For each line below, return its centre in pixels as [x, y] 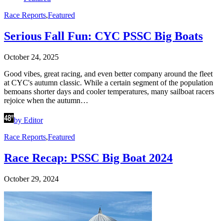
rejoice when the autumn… [46, 101]
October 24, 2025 [31, 57]
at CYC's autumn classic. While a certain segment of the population [109, 83]
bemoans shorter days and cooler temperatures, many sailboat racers [109, 92]
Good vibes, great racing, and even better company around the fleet [108, 74]
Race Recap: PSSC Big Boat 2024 [88, 158]
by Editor [28, 120]
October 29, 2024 [31, 179]
